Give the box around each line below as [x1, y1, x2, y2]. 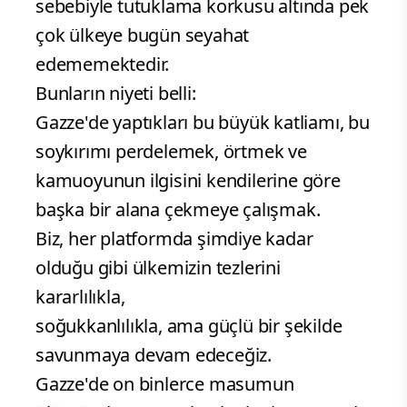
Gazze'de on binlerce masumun [35, 372, 294, 397]
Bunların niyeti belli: [35, 81, 196, 106]
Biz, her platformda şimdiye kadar [35, 226, 313, 252]
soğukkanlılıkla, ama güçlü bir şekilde [35, 313, 342, 339]
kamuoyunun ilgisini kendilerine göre [35, 168, 341, 194]
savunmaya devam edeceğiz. [35, 342, 273, 368]
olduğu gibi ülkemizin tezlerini [35, 255, 281, 281]
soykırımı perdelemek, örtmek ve [35, 139, 307, 164]
